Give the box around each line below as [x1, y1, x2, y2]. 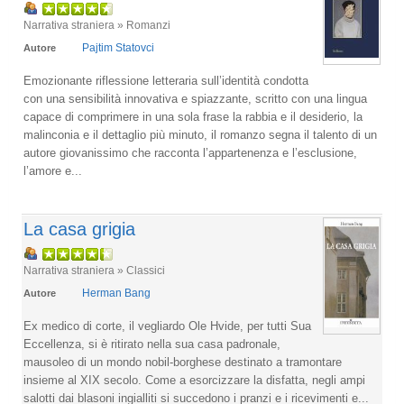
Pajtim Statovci [82, 41, 154, 54]
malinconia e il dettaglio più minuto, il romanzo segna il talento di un [23, 128, 377, 142]
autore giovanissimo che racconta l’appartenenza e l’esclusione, [23, 146, 357, 160]
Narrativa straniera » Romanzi [23, 19, 170, 31]
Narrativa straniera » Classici [23, 264, 165, 276]
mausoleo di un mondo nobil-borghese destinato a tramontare [23, 355, 342, 369]
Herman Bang [82, 287, 151, 299]
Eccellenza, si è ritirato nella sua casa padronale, [23, 337, 280, 351]
